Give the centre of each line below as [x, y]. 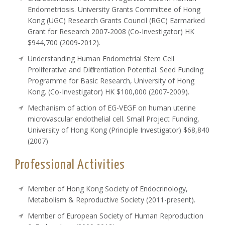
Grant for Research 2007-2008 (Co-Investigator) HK [111, 31]
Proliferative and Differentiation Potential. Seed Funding [116, 69]
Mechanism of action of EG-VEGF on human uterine [112, 107]
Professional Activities [70, 165]
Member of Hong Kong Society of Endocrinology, [108, 188]
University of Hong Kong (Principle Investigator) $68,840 [119, 130]
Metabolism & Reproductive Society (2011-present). [112, 199]
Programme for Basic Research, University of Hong [111, 80]
